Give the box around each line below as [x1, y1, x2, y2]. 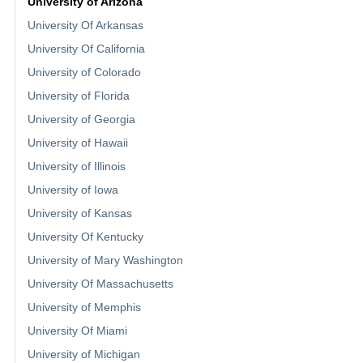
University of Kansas [28, 207, 132, 220]
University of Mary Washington [28, 254, 183, 267]
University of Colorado [28, 66, 141, 79]
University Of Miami [28, 324, 127, 338]
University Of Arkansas [28, 19, 143, 32]
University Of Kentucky [28, 230, 143, 244]
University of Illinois [28, 160, 126, 173]
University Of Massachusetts [28, 277, 173, 291]
